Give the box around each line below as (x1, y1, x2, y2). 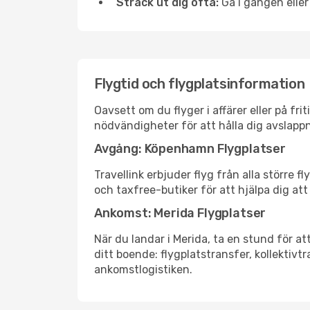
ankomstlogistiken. (94, 263, 192, 276)
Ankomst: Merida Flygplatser (94, 206, 266, 221)
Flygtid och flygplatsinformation (94, 75, 305, 92)
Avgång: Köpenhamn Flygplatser (94, 141, 286, 156)
